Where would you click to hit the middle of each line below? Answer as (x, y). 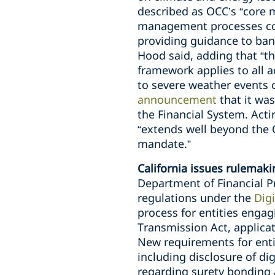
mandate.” (164, 144)
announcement (179, 99)
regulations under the (196, 198)
